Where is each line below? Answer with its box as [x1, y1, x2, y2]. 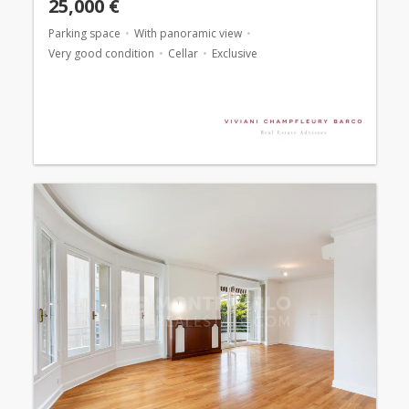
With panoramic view [133, 25, 242, 41]
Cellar [167, 45, 198, 61]
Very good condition [47, 45, 154, 61]
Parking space [47, 25, 121, 41]
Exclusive [211, 45, 257, 61]
